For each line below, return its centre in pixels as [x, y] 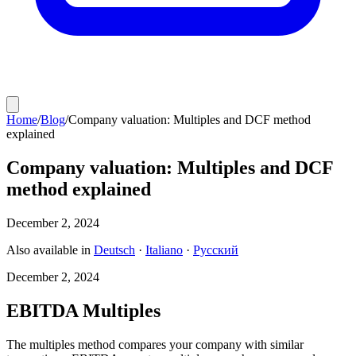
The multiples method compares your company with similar [155, 344]
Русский [216, 250]
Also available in [48, 250]
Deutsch [114, 250]
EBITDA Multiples [83, 310]
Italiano [164, 250]
